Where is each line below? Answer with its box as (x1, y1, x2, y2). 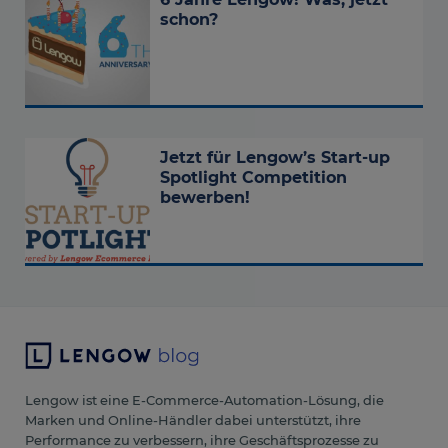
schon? (160, 10, 218, 30)
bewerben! (160, 188, 250, 208)
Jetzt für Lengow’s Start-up (160, 148, 390, 168)
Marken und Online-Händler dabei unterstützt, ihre (25, 412, 361, 429)
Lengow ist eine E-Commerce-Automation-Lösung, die (25, 392, 384, 409)
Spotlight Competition (160, 168, 347, 188)
